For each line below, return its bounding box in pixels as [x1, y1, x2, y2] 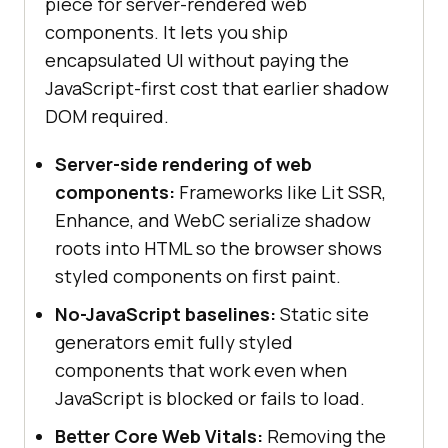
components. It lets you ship [45, 20, 288, 45]
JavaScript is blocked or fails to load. [55, 386, 365, 411]
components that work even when [55, 358, 347, 383]
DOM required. [45, 104, 169, 129]
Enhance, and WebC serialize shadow [55, 208, 371, 233]
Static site [276, 302, 369, 327]
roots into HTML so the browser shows [55, 236, 382, 261]
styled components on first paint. [55, 264, 341, 289]
